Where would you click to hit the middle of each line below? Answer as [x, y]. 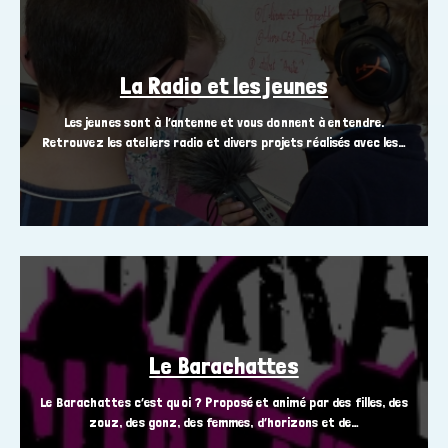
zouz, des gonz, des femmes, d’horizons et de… [224, 422]
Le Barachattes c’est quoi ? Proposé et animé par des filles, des [224, 402]
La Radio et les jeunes [224, 86]
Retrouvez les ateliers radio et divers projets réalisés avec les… [224, 142]
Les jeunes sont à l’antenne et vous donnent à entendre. [224, 122]
